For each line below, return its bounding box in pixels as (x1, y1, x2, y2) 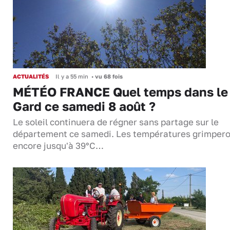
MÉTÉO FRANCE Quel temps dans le (13, 84, 228, 100)
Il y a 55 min (55, 73, 88, 80)
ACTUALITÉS (13, 73, 49, 80)
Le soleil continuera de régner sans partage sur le (13, 117, 219, 128)
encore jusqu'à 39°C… (13, 141, 104, 151)
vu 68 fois (93, 73, 123, 80)
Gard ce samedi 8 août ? (13, 99, 156, 114)
